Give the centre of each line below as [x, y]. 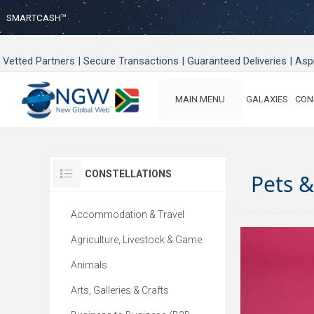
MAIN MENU [200, 100]
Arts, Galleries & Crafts [120, 290]
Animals [89, 265]
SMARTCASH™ [37, 18]
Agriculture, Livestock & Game [136, 240]
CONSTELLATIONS [128, 174]
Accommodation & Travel [128, 214]
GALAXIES [267, 100]
